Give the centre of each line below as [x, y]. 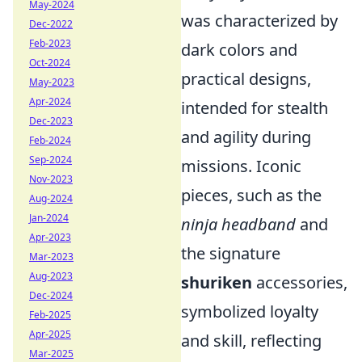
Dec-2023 [51, 121]
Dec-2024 [51, 295]
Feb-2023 [50, 43]
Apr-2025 [50, 334]
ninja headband [238, 224]
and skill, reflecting [251, 341]
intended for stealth [255, 108]
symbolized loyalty [250, 311]
